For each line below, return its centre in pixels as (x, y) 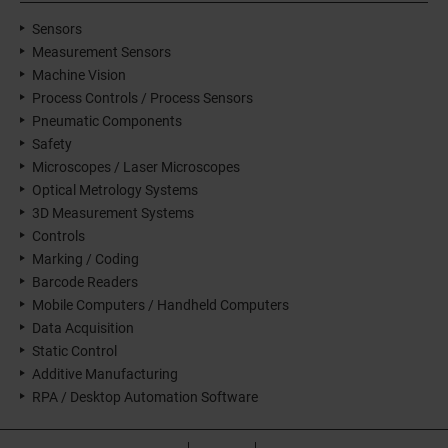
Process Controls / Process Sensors (142, 97)
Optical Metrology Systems (115, 189)
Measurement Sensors (101, 51)
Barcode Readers (85, 281)
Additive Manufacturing (105, 373)
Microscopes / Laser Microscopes (136, 166)
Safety (52, 143)
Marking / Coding (85, 258)
